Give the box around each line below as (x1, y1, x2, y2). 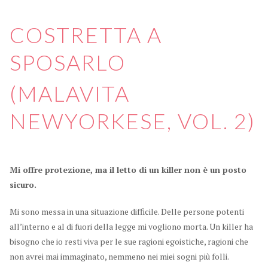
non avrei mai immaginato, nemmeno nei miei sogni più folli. (9, 251, 229, 262)
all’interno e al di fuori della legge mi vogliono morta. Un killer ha (9, 221, 253, 232)
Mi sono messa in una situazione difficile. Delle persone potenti (9, 206, 244, 217)
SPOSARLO (9, 48, 126, 75)
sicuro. (9, 179, 36, 190)
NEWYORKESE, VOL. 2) (9, 107, 255, 134)
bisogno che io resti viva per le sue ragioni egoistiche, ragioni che (9, 236, 248, 247)
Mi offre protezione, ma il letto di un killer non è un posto (9, 164, 246, 175)
